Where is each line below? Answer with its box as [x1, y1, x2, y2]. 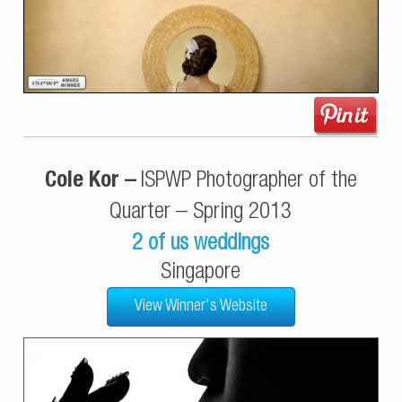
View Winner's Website [134, 299, 267, 316]
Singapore [161, 262, 241, 285]
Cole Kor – [44, 170, 136, 194]
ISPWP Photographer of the [140, 170, 357, 194]
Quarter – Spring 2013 [109, 202, 293, 225]
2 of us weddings [132, 233, 270, 257]
